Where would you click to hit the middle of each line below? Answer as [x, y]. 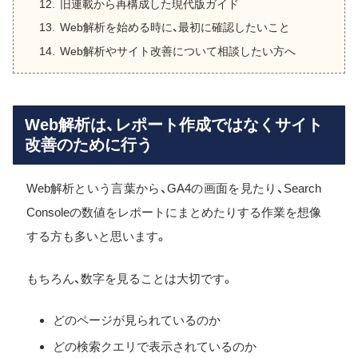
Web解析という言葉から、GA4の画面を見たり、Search [173, 189]
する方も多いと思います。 [96, 237]
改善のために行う [89, 145]
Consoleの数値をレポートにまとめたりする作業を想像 [173, 213]
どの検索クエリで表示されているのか [154, 347]
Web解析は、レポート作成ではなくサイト [174, 125]
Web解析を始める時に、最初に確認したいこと [175, 28]
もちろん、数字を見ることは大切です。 [129, 278]
